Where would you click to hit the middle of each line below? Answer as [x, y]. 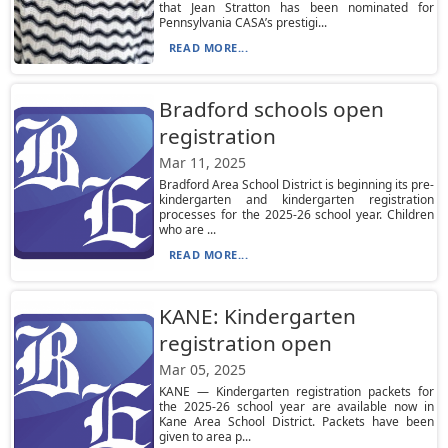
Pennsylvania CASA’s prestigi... [242, 22]
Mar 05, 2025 [202, 369]
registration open [245, 343]
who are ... [187, 229]
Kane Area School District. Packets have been [296, 421]
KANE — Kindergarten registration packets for [296, 391]
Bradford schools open [271, 109]
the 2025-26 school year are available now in [296, 406]
